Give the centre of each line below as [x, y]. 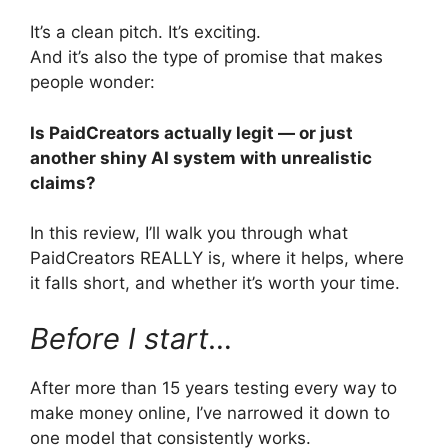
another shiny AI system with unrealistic [201, 157]
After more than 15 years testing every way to [213, 387]
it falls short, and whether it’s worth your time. [215, 283]
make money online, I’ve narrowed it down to [210, 412]
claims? [63, 182]
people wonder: [92, 82]
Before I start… [131, 338]
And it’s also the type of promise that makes [206, 57]
